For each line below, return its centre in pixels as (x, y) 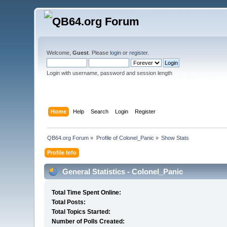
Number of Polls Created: (88, 222)
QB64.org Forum (68, 138)
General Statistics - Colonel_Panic (122, 171)
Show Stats (175, 138)
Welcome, (60, 53)
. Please (100, 53)
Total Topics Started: (81, 212)
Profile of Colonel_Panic (125, 138)
